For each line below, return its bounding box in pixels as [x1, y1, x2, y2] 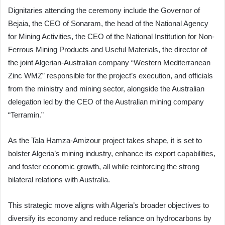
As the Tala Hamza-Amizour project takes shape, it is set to [8, 136, 202, 145]
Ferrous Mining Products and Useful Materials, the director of [8, 45, 207, 54]
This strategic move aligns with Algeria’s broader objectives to [8, 200, 209, 209]
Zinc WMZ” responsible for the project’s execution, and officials [8, 71, 213, 80]
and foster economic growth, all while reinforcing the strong [8, 162, 199, 171]
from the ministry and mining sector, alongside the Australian [8, 84, 204, 93]
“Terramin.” [8, 110, 44, 119]
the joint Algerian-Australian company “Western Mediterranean [8, 58, 210, 67]
